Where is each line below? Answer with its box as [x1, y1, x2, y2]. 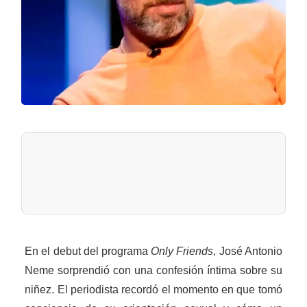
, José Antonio [213, 245, 282, 258]
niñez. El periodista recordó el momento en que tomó [25, 284, 282, 296]
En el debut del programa [25, 245, 151, 258]
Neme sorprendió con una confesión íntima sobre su [25, 265, 282, 277]
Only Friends [151, 245, 214, 258]
